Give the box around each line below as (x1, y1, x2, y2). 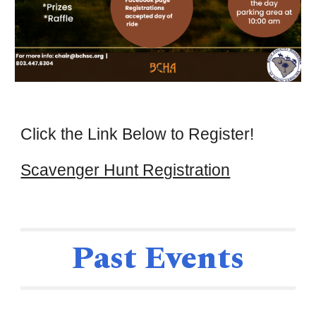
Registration (138, 161, 231, 180)
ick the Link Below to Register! (36, 125, 255, 144)
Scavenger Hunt (20, 161, 139, 180)
